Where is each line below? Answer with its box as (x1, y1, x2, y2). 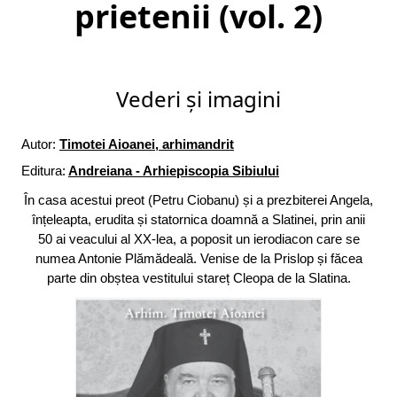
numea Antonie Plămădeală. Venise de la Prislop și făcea (35, 251, 362, 267)
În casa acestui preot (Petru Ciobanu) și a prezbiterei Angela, (24, 192, 373, 208)
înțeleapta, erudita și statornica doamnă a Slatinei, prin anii (32, 212, 365, 228)
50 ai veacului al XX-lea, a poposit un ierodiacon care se (37, 231, 360, 247)
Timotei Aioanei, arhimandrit (59, 136, 234, 152)
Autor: (21, 136, 56, 152)
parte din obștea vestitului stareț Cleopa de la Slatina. (46, 270, 351, 286)
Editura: (21, 163, 66, 179)
